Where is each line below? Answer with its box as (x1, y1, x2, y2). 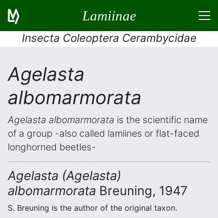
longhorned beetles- (8, 141, 96, 153)
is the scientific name (114, 114, 208, 126)
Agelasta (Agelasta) (8, 168, 121, 183)
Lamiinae (82, 7, 136, 23)
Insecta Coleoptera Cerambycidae (21, 31, 197, 44)
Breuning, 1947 (96, 183, 188, 198)
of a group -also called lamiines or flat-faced (8, 127, 200, 139)
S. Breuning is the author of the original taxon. (8, 203, 177, 213)
